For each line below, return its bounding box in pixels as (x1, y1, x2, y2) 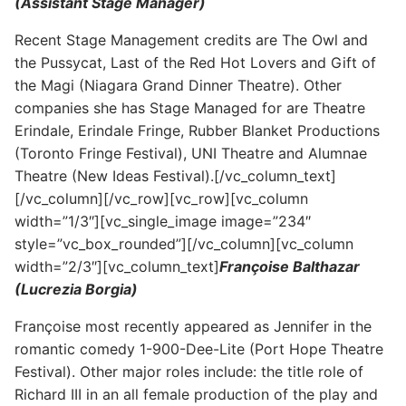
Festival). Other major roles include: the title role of (14, 362, 363, 381)
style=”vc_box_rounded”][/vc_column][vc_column (14, 234, 353, 253)
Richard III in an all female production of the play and (14, 384, 378, 403)
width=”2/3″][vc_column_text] (14, 256, 219, 275)
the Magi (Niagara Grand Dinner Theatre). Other (14, 75, 342, 94)
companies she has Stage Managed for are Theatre (14, 98, 365, 117)
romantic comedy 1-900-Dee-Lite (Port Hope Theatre (14, 339, 383, 358)
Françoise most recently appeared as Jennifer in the (14, 316, 372, 335)
